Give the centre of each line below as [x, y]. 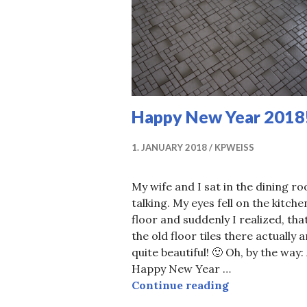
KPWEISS [234, 147]
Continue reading [180, 285]
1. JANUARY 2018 [169, 147]
